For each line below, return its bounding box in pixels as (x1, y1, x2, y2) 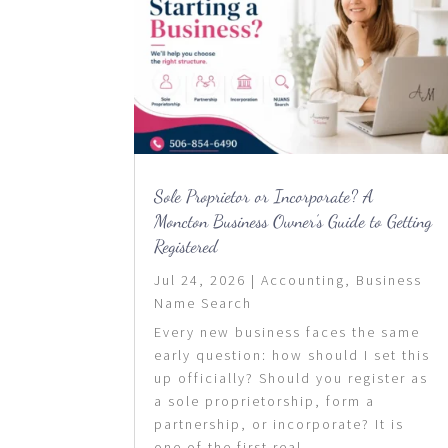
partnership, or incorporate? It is (154, 414, 405, 433)
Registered (154, 234, 219, 257)
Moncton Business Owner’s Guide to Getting (154, 209, 433, 232)
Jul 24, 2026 (154, 270, 247, 289)
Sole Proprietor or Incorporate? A (154, 184, 375, 207)
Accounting (261, 270, 346, 289)
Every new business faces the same (154, 322, 421, 341)
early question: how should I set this (154, 345, 431, 364)
